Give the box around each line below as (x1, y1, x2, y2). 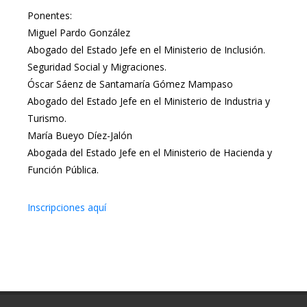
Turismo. (27, 112, 66, 125)
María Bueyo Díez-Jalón (27, 129, 132, 142)
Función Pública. (27, 163, 99, 176)
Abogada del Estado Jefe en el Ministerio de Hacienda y (27, 146, 272, 159)
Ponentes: (27, 9, 72, 22)
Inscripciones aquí (27, 201, 106, 214)
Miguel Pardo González (27, 26, 130, 39)
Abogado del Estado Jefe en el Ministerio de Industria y (27, 95, 270, 108)
